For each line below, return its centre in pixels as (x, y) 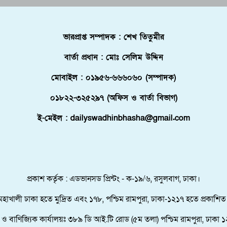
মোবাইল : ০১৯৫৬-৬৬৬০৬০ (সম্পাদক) (113, 77)
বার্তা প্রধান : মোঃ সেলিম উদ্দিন (113, 57)
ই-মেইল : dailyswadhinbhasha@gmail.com (113, 118)
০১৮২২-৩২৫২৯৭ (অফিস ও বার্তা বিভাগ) (113, 98)
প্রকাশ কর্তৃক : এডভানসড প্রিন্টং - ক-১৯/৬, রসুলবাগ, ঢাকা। (113, 179)
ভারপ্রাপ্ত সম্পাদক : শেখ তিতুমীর (113, 37)
